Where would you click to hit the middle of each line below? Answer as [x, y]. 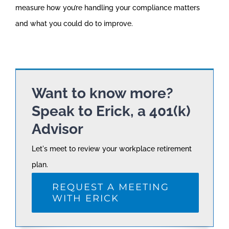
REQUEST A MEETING [111, 187]
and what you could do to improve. [74, 23]
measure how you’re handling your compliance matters [108, 7]
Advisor [58, 129]
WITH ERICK [86, 198]
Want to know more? [102, 93]
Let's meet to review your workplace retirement [112, 148]
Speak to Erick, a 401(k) [111, 111]
